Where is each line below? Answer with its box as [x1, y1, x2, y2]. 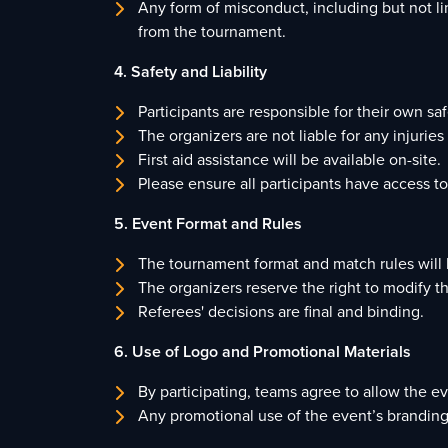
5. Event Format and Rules [114, 212, 302, 235]
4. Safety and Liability [114, 60, 267, 83]
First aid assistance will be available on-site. [138, 148, 441, 171]
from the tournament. [138, 20, 286, 43]
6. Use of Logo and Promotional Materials [114, 340, 411, 363]
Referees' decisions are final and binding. [138, 300, 424, 323]
